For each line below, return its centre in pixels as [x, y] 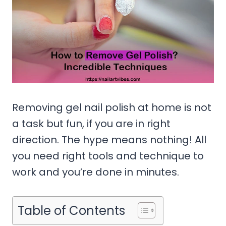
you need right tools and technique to [108, 156]
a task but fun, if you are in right [91, 123]
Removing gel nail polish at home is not [112, 107]
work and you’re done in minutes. [97, 172]
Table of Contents [71, 210]
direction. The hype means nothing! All [109, 139]
